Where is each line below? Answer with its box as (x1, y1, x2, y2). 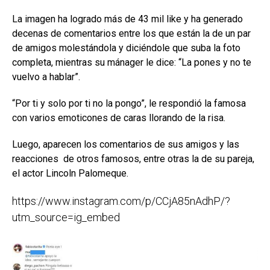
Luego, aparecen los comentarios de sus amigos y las (12, 139, 239, 151)
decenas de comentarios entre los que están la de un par (12, 28, 251, 40)
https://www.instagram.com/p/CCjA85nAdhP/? (12, 195, 230, 208)
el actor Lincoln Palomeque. (12, 168, 128, 180)
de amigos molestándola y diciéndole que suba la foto (12, 42, 240, 54)
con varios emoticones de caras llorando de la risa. (12, 112, 225, 124)
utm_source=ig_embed (12, 211, 120, 224)
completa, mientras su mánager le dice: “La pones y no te (12, 57, 251, 69)
